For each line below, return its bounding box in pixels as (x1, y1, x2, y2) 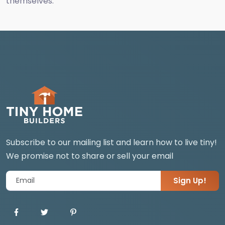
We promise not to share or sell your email (6, 150, 173, 162)
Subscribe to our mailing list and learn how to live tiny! (6, 137, 217, 149)
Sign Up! (173, 175, 206, 186)
